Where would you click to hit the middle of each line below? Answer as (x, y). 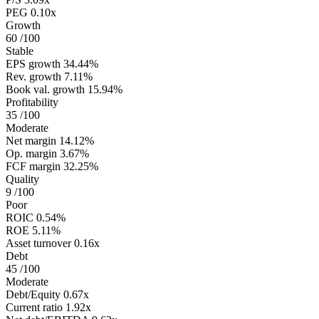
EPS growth (33, 64)
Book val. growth (45, 90)
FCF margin (33, 167)
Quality (22, 179)
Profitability (32, 103)
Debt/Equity (33, 295)
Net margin (31, 141)
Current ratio (34, 308)
